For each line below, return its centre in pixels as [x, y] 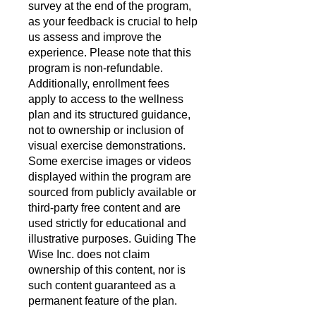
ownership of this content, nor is [107, 269]
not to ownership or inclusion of [106, 130]
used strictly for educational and [107, 223]
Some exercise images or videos [110, 161]
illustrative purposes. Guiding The [112, 238]
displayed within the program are [110, 176]
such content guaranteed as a [102, 285]
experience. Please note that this [110, 52]
